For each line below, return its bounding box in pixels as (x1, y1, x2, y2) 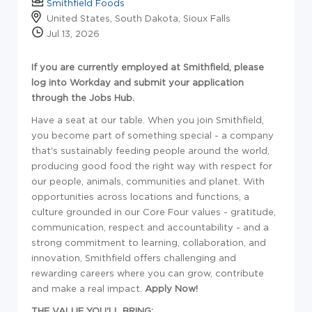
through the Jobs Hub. (31, 93, 134, 102)
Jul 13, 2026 (44, 29, 100, 38)
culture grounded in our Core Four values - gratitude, (31, 207, 276, 217)
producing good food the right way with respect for (31, 161, 272, 171)
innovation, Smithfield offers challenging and (31, 253, 236, 263)
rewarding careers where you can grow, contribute (31, 268, 264, 278)
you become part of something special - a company (31, 130, 274, 140)
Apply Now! (145, 283, 198, 293)
